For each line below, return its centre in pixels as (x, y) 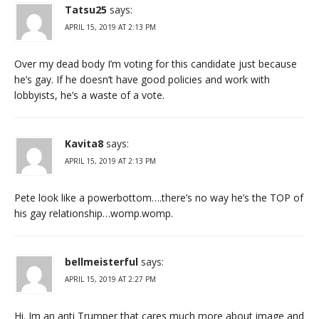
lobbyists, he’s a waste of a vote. (89, 95)
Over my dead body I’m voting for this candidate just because (156, 63)
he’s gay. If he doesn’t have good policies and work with (142, 79)
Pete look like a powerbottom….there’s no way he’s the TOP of (159, 197)
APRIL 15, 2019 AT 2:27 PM (110, 279)
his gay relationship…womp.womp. (94, 213)
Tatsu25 (86, 9)
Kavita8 (84, 143)
